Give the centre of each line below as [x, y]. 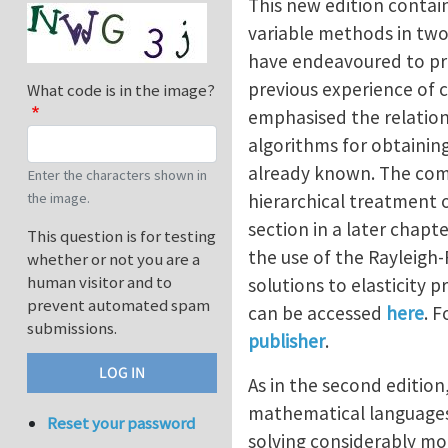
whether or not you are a [113, 259]
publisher [286, 341]
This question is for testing [121, 236]
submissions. [72, 328]
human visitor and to [99, 282]
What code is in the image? [121, 90]
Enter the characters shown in [117, 175]
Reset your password [121, 423]
